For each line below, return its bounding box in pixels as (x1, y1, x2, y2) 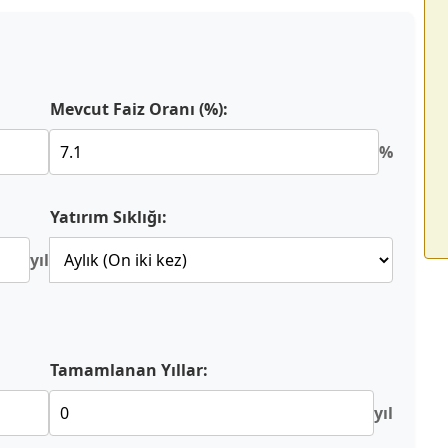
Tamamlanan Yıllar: (50, 359, 208, 381)
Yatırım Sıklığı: (50, 206, 167, 228)
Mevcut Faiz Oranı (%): (50, 98, 228, 120)
